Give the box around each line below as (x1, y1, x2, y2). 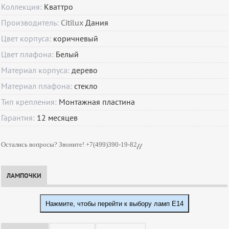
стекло (74, 82, 98, 91)
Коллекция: (1, 3, 44, 12)
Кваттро (44, 3, 74, 12)
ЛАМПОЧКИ (7, 172, 42, 180)
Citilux (61, 18, 84, 28)
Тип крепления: (1, 98, 59, 107)
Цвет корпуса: (1, 34, 54, 44)
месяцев (46, 113, 78, 123)
